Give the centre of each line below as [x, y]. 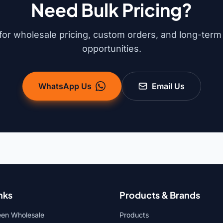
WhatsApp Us [65, 86]
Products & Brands [160, 195]
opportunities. [111, 49]
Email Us [168, 86]
